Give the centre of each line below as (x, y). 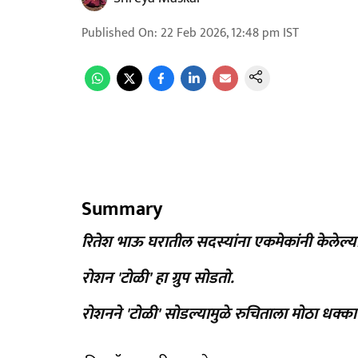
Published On (118, 33)
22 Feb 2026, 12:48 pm (220, 33)
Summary (122, 209)
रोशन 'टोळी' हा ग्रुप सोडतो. (158, 278)
